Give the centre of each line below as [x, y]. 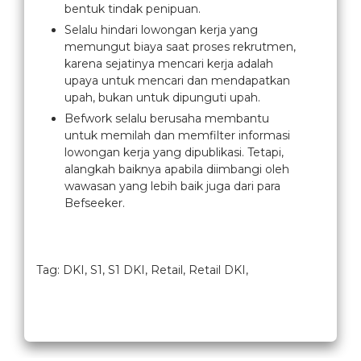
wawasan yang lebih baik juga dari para [172, 186]
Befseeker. [95, 203]
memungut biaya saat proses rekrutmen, [180, 47]
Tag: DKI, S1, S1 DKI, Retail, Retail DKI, [142, 270]
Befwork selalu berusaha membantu [167, 118]
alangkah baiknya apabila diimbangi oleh [177, 169]
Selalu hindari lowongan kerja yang [161, 30]
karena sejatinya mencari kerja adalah [169, 64]
